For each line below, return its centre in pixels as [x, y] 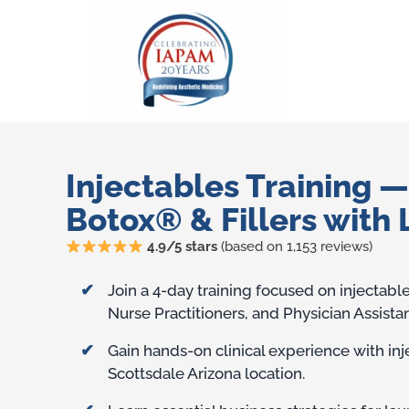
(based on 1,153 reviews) [295, 247]
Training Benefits [193, 296]
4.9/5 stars [183, 247]
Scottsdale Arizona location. [206, 374]
